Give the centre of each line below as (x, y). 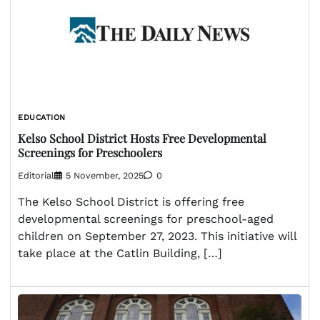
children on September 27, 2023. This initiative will (157, 236)
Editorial (36, 175)
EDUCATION (42, 118)
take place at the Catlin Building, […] (120, 253)
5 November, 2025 (105, 175)
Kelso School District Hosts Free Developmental (142, 138)
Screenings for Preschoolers (90, 152)
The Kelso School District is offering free (131, 201)
